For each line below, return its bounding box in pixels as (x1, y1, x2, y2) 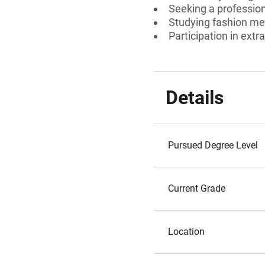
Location (168, 226, 205, 237)
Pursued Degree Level (168, 140, 258, 151)
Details (166, 86, 224, 109)
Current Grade (168, 183, 225, 194)
